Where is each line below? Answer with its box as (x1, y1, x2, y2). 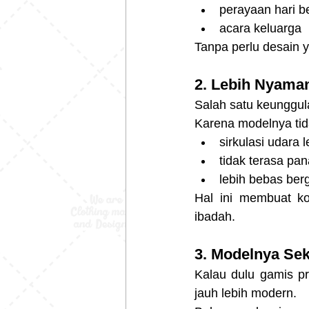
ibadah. (195, 210, 235, 224)
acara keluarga (219, 21, 301, 36)
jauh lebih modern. (195, 286, 297, 301)
